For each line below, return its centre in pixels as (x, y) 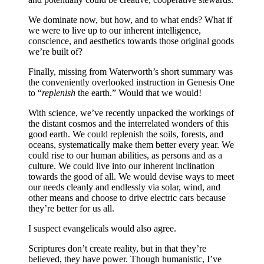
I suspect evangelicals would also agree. (102, 228)
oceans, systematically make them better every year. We (131, 145)
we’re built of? (55, 52)
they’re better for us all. (71, 208)
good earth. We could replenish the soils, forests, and (126, 134)
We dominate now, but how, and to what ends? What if (130, 20)
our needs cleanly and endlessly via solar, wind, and (124, 187)
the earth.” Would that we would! (138, 93)
